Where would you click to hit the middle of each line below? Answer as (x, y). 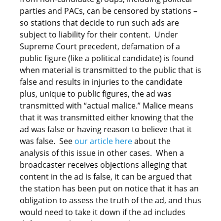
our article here (103, 141)
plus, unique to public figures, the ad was (96, 94)
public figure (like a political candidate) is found (107, 58)
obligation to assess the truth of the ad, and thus (110, 201)
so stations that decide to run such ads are (99, 23)
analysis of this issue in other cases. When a (102, 153)
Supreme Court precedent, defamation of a (100, 47)
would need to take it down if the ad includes (103, 212)
